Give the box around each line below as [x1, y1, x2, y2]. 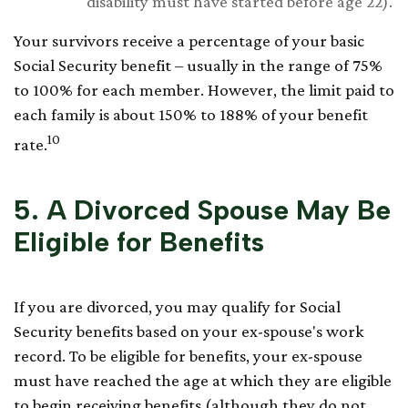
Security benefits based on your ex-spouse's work [14, 321, 364, 341]
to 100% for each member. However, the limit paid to [14, 80, 394, 100]
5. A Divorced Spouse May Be [14, 192, 391, 227]
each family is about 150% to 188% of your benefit [14, 105, 368, 125]
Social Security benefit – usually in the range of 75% [14, 56, 382, 76]
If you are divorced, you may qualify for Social [14, 296, 341, 316]
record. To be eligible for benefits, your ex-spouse [14, 345, 362, 365]
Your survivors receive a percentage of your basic [14, 31, 364, 51]
